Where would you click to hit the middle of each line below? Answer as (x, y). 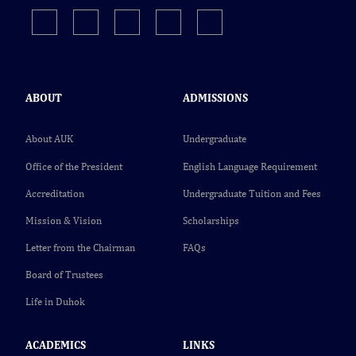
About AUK (49, 139)
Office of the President (74, 167)
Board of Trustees (64, 275)
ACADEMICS (56, 345)
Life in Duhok (55, 302)
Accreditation (55, 194)
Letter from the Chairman (80, 248)
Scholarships (211, 221)
